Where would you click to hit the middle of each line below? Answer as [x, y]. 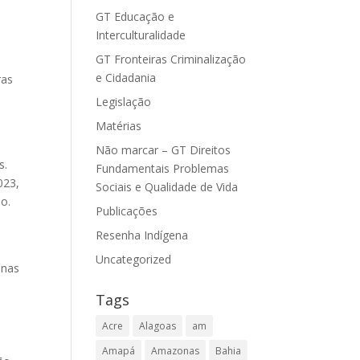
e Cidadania [126, 78]
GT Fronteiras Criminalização [171, 59]
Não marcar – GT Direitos [164, 150]
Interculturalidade [141, 35]
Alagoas [158, 326]
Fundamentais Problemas [163, 168]
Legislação [124, 102]
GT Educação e [135, 16]
